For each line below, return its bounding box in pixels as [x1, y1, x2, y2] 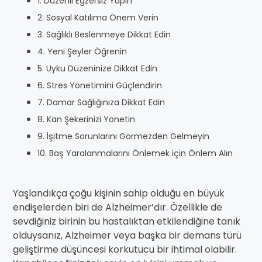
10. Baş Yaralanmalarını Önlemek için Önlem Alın [37, 147, 233, 159]
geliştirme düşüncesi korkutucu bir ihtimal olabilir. [13, 243, 237, 256]
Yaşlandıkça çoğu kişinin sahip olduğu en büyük [13, 187, 225, 200]
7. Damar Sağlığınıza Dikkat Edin [37, 96, 165, 108]
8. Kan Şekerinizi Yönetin [37, 113, 135, 125]
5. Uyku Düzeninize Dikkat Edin [37, 63, 157, 74]
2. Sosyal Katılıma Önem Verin [37, 12, 158, 23]
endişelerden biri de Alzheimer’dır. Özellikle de [13, 201, 222, 214]
